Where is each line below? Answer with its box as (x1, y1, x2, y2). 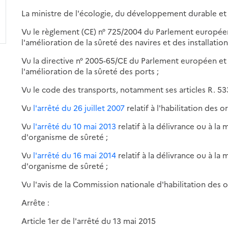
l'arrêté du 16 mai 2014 (33, 149, 117, 160)
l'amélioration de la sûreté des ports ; (21, 65, 159, 76)
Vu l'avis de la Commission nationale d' (21, 178, 164, 189)
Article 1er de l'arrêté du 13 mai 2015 (21, 215, 156, 226)
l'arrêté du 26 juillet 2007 (33, 102, 125, 113)
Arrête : (21, 196, 50, 208)
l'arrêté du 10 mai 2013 (33, 120, 117, 131)
